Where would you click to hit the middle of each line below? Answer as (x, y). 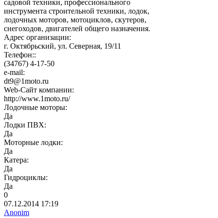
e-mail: (14, 73)
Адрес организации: (37, 37)
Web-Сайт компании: (39, 90)
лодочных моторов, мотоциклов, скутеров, (75, 20)
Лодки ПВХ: (25, 125)
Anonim (17, 213)
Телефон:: (20, 55)
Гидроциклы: (26, 178)
